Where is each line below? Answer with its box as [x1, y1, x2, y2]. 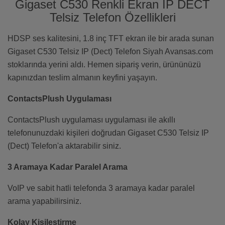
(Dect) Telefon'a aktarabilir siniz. [8, 142, 121, 151]
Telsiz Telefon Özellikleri [49, 11, 176, 25]
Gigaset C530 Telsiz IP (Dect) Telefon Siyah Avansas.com [8, 47, 213, 56]
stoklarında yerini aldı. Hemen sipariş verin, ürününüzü [8, 60, 201, 69]
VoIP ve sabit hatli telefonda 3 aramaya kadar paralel [8, 184, 195, 193]
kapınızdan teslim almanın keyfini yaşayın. [8, 73, 157, 82]
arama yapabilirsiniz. [8, 197, 81, 206]
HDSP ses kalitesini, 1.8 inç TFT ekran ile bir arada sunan [8, 34, 214, 43]
